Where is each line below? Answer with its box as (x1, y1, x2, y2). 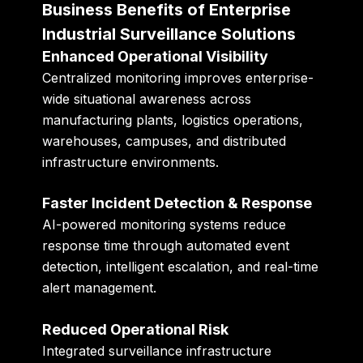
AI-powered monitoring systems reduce (42, 216, 287, 233)
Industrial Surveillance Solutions (42, 23, 297, 44)
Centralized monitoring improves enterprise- (42, 69, 314, 86)
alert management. (42, 280, 157, 297)
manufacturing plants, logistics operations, (42, 111, 304, 128)
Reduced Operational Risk (42, 321, 229, 339)
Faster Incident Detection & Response (42, 194, 313, 212)
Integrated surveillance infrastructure (42, 343, 272, 360)
